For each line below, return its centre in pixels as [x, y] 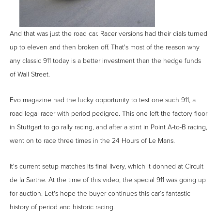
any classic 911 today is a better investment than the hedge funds [105, 61]
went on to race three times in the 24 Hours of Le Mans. [93, 141]
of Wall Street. [30, 74]
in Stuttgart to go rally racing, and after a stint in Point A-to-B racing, [108, 127]
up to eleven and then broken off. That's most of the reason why [105, 47]
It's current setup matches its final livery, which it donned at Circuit [107, 166]
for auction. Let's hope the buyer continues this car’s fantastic [100, 194]
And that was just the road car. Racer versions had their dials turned [108, 34]
